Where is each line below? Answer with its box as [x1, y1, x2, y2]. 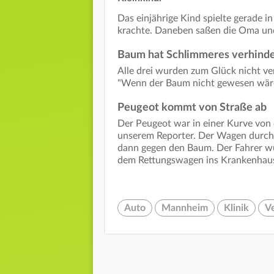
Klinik [224, 202, 249, 213]
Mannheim [161, 202, 208, 213]
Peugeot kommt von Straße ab [117, 102, 267, 113]
